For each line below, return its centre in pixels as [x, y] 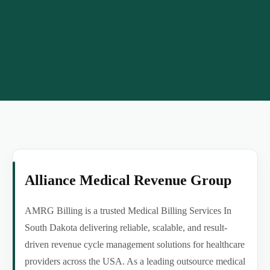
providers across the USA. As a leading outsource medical [135, 262]
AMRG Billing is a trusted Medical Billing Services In [128, 211]
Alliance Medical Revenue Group [128, 181]
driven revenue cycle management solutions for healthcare [135, 245]
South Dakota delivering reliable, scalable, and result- [126, 228]
